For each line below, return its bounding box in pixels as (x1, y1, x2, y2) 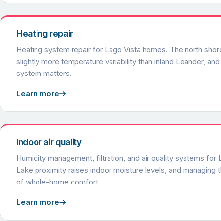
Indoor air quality (16, 137, 82, 147)
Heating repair (16, 28, 73, 39)
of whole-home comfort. (16, 177, 100, 187)
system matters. (16, 69, 72, 78)
